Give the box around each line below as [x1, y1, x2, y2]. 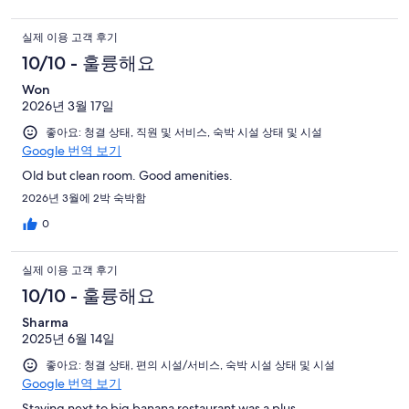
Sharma [22, 314, 68, 331]
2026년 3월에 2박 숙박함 [22, 191, 146, 206]
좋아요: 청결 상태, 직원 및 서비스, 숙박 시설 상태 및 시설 [46, 125, 322, 141]
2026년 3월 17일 [22, 98, 114, 115]
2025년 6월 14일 [22, 330, 115, 348]
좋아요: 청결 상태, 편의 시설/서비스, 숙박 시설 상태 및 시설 [46, 358, 335, 373]
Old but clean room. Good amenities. [22, 167, 233, 184]
